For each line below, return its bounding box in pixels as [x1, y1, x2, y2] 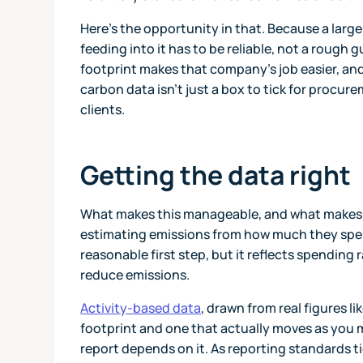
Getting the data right [80, 156, 352, 193]
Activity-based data [80, 298, 202, 317]
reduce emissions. [80, 265, 190, 284]
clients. [80, 100, 128, 118]
